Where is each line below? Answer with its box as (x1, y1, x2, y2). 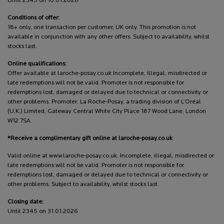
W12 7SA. (7, 117, 32, 124)
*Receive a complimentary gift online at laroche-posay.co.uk (7, 135, 172, 141)
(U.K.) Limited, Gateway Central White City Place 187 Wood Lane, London (7, 108, 206, 114)
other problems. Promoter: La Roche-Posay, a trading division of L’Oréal (7, 98, 201, 105)
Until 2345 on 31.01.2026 (7, 208, 78, 214)
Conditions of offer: (7, 14, 59, 21)
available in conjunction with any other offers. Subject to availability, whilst (7, 33, 209, 40)
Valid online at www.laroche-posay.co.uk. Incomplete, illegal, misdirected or (7, 152, 214, 159)
